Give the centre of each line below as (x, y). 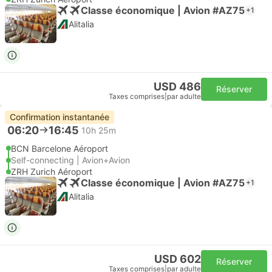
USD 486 (177, 87)
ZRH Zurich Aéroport (52, 172)
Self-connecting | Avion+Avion (70, 160)
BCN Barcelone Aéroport (59, 148)
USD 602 (178, 259)
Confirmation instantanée (59, 117)
